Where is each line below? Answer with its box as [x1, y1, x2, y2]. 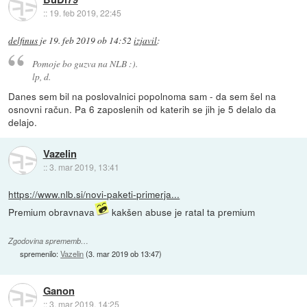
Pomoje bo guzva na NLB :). [32, 56, 138, 70]
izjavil [134, 34, 158, 47]
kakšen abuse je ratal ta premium [109, 205, 256, 219]
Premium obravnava [8, 205, 95, 219]
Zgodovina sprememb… [8, 235, 89, 246]
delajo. [8, 115, 38, 130]
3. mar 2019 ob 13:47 [88, 247, 160, 259]
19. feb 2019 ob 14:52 [49, 34, 132, 47]
